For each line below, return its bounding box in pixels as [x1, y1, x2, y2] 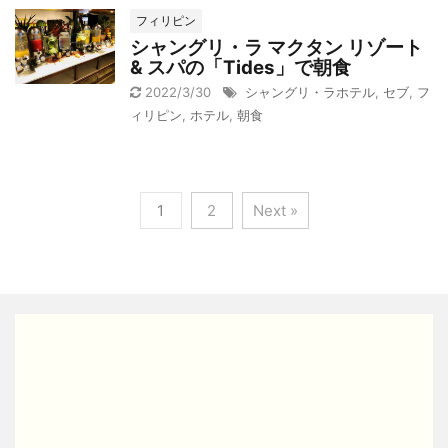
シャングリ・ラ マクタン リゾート [130, 35, 423, 59]
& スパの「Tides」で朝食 [130, 55, 351, 79]
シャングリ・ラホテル [245, 83, 375, 100]
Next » [252, 200, 298, 220]
